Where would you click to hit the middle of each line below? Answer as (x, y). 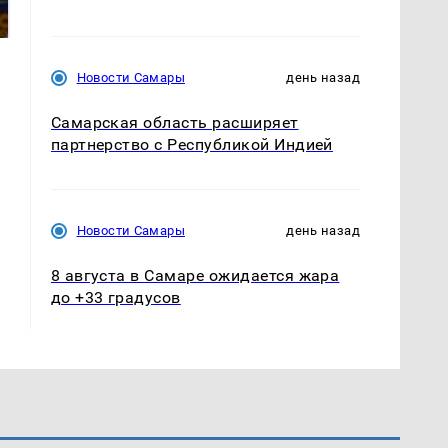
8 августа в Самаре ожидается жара (195, 275)
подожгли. (76, 19)
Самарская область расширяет (174, 122)
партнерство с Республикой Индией (191, 144)
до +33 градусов (115, 297)
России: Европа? (308, 19)
